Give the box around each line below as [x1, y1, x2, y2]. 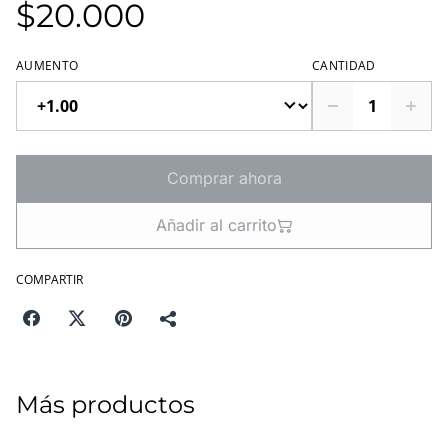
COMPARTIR [16, 271, 83, 288]
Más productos [16, 390, 195, 419]
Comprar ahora [166, 168, 282, 188]
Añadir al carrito [155, 215, 277, 235]
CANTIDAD [312, 57, 376, 74]
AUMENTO [16, 57, 79, 74]
